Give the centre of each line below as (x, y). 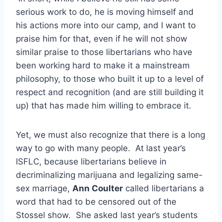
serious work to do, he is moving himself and (105, 12)
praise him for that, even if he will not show (102, 38)
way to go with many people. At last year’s (101, 148)
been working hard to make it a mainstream (103, 65)
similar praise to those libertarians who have (104, 52)
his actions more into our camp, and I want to (106, 25)
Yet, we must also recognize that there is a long (111, 135)
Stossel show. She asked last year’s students (107, 215)
